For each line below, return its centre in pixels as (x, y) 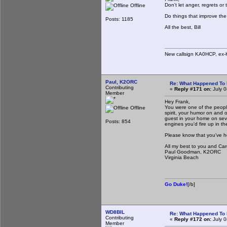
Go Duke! (176, 184)
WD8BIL (115, 212)
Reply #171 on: (193, 89)
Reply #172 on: (193, 219)
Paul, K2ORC (121, 82)
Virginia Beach (182, 157)
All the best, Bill (183, 27)
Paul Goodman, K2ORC (193, 152)
